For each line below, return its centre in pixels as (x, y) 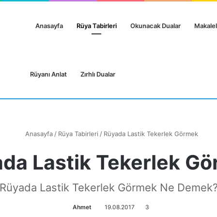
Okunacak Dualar (155, 26)
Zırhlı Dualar (98, 74)
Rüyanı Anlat (48, 74)
